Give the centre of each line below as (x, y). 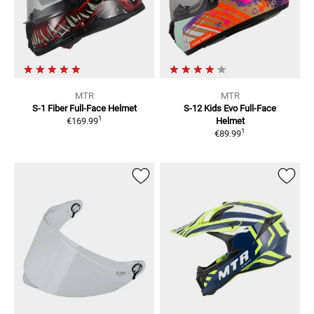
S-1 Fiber (49, 108)
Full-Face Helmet (103, 108)
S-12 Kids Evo (211, 108)
